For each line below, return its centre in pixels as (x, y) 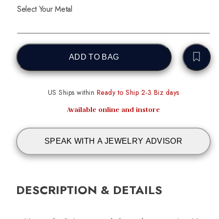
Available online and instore (113, 109)
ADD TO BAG (94, 57)
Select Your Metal (45, 9)
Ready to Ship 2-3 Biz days (137, 92)
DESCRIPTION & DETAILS (89, 190)
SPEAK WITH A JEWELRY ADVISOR (113, 141)
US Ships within (71, 92)
